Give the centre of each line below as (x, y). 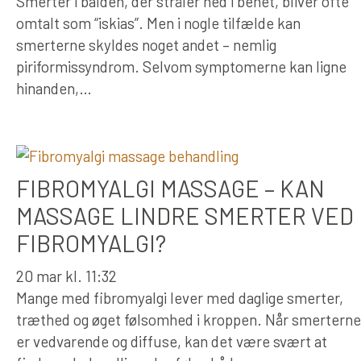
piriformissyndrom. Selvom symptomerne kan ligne (181, 66)
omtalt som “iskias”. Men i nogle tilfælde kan (158, 23)
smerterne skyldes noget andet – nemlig (146, 44)
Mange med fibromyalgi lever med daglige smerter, (180, 297)
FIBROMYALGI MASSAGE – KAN (170, 188)
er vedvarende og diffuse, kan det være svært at (172, 341)
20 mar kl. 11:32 (66, 276)
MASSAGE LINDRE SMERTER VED (185, 215)
